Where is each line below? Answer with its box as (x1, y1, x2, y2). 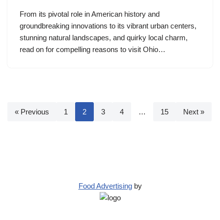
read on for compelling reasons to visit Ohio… (20, 45, 167, 54)
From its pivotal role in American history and (20, 9, 160, 18)
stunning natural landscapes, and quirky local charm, (20, 33, 188, 42)
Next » (183, 107, 204, 116)
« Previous (15, 107, 49, 116)
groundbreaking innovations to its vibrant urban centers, (20, 21, 196, 30)
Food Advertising (78, 181, 132, 190)
